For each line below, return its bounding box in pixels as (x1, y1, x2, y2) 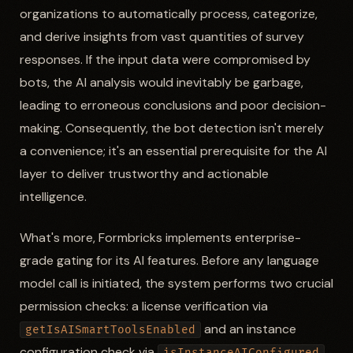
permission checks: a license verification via (19, 297, 268, 314)
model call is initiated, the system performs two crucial (19, 274, 333, 292)
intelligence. (19, 188, 87, 206)
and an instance (200, 320, 296, 337)
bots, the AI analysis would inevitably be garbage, (19, 74, 303, 91)
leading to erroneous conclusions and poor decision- (19, 97, 326, 114)
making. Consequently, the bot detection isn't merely (19, 120, 324, 137)
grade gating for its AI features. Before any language (19, 251, 319, 269)
